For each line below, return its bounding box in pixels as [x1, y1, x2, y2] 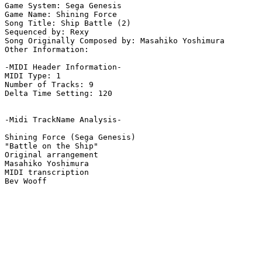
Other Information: [5, 45, 94, 54]
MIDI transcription [5, 168, 89, 177]
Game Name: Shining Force [5, 10, 117, 19]
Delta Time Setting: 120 [5, 89, 112, 98]
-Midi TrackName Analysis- [5, 115, 122, 125]
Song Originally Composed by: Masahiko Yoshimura [5, 36, 225, 46]
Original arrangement [5, 150, 98, 160]
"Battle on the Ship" [5, 142, 98, 151]
